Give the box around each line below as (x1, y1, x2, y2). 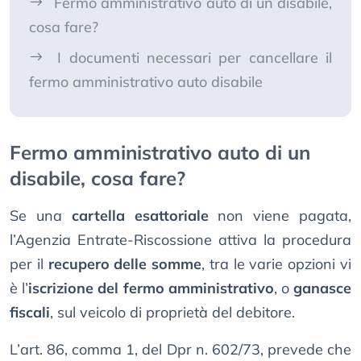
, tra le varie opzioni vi (201, 255, 352, 274)
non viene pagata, (208, 206, 352, 226)
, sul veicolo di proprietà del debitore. (50, 303, 295, 322)
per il (10, 255, 48, 274)
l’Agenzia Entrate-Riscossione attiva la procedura (10, 230, 351, 250)
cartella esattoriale (71, 206, 209, 226)
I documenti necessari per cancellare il (57, 48, 333, 68)
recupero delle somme (48, 255, 202, 274)
